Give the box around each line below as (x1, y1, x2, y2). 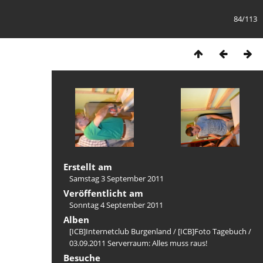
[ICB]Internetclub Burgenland (69, 226, 171, 237)
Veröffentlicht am (63, 187, 143, 199)
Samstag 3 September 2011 (69, 173, 164, 184)
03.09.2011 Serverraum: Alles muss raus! (69, 238, 207, 248)
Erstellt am (63, 161, 112, 173)
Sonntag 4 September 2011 (69, 200, 163, 210)
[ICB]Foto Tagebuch (178, 226, 247, 237)
